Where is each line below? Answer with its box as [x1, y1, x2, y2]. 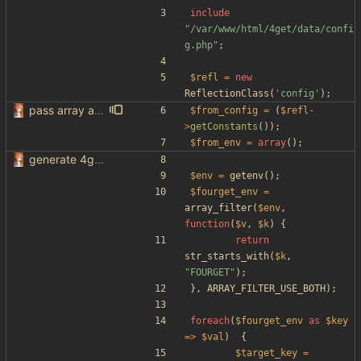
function [185, 218, 230, 230]
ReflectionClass [185, 88, 269, 100]
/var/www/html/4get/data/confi [190, 23, 354, 35]
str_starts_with [185, 251, 269, 263]
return [235, 234, 269, 247]
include [190, 7, 230, 19]
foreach [190, 315, 230, 327]
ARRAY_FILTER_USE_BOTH [207, 283, 326, 295]
